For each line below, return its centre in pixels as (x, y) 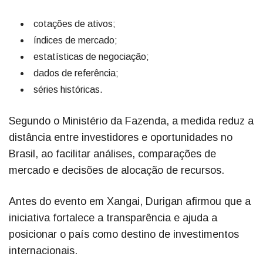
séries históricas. (68, 89)
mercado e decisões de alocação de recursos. (117, 170)
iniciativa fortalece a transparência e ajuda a (113, 218)
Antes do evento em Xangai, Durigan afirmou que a (130, 201)
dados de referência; (76, 73)
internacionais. (43, 250)
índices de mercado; (75, 40)
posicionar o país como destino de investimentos (124, 234)
